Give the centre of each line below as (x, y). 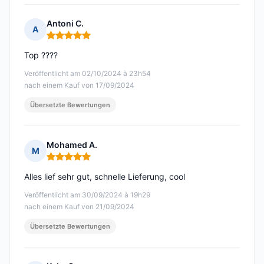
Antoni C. (65, 24)
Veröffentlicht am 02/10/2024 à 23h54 (88, 74)
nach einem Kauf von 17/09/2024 (79, 85)
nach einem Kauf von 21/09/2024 (79, 207)
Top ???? (41, 55)
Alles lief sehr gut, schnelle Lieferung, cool (105, 177)
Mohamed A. (72, 145)
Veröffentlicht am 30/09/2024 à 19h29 (87, 195)
